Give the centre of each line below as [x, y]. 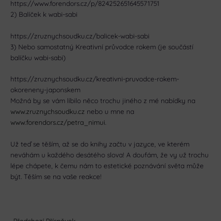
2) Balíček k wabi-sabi [44, 14]
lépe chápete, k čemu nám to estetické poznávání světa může [107, 166]
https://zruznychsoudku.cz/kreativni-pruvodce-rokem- [95, 79]
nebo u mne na [110, 111]
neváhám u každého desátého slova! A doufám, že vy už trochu [110, 155]
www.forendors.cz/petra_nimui [58, 122]
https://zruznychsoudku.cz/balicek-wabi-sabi [80, 36]
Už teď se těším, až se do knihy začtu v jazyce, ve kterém [100, 144]
